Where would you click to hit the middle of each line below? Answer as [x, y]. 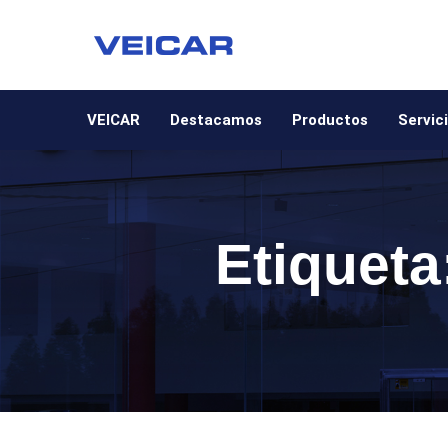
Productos [330, 120]
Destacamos [216, 120]
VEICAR [113, 120]
